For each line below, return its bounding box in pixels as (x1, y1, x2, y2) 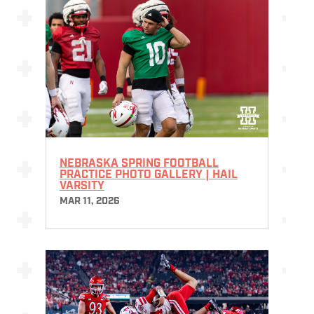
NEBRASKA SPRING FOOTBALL (59, 158, 219, 170)
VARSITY (59, 181, 104, 193)
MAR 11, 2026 (59, 196, 120, 207)
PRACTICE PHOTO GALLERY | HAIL (59, 170, 238, 182)
